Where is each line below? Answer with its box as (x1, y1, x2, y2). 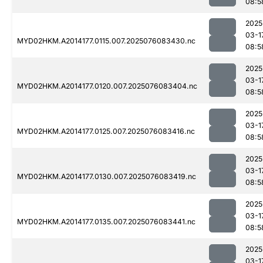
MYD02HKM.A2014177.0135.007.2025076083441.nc (17, 217, 195, 227)
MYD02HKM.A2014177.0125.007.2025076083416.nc (17, 127, 195, 136)
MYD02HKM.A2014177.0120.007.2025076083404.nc (17, 82, 197, 91)
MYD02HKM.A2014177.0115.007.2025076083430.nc (17, 36, 195, 46)
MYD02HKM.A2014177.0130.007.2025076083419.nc (17, 172, 196, 181)
